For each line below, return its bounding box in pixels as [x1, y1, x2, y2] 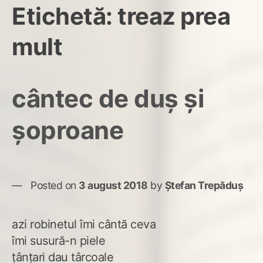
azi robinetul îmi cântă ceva [12, 217, 156, 231]
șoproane [12, 114, 123, 145]
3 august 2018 [79, 178, 148, 191]
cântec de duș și [12, 83, 204, 113]
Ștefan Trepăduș [164, 178, 243, 191]
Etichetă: [12, 1, 117, 31]
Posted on [31, 178, 79, 191]
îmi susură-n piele [12, 233, 105, 248]
